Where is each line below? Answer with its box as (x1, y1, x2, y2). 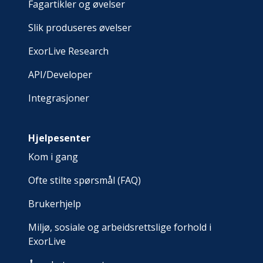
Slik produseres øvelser (28, 21, 131, 34)
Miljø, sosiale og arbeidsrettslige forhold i (28, 221, 211, 234)
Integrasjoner (28, 92, 89, 104)
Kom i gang (28, 150, 78, 163)
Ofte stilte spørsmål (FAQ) (28, 174, 141, 187)
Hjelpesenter (28, 131, 90, 144)
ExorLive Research (28, 45, 109, 58)
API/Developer (28, 68, 92, 81)
